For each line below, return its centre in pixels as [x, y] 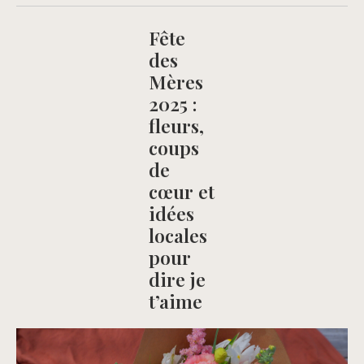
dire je [178, 279]
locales [178, 236]
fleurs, [177, 126]
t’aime [176, 301]
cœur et [182, 192]
